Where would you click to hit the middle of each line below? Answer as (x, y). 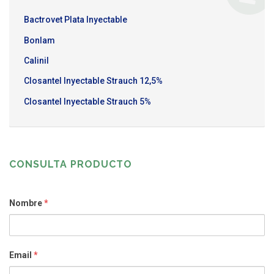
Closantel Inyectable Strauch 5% (87, 101)
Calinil (36, 61)
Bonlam (39, 40)
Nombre (27, 203)
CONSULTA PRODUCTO (71, 165)
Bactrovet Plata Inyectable (76, 20)
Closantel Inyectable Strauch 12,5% (93, 81)
